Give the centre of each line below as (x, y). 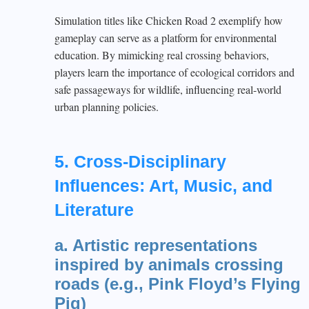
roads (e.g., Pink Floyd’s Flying (178, 284)
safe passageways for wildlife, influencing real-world (168, 89)
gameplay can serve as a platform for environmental (166, 38)
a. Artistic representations (156, 245)
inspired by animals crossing (169, 265)
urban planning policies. (107, 107)
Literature (94, 210)
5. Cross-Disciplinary (140, 161)
